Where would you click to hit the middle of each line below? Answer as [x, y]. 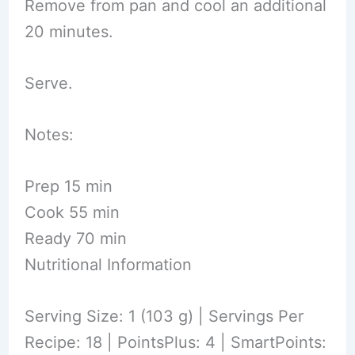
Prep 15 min [68, 186]
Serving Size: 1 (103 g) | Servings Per [164, 316]
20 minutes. [69, 31]
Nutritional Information [108, 264]
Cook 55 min [72, 212]
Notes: [49, 134]
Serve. [48, 83]
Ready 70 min [75, 238]
